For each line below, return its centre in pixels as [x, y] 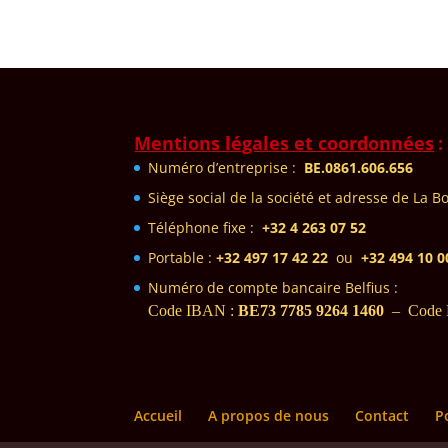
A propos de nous [269, 416]
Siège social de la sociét [227, 197]
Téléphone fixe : [205, 227]
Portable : [182, 257]
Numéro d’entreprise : [226, 167]
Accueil [158, 416]
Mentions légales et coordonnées [284, 143]
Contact [382, 416]
